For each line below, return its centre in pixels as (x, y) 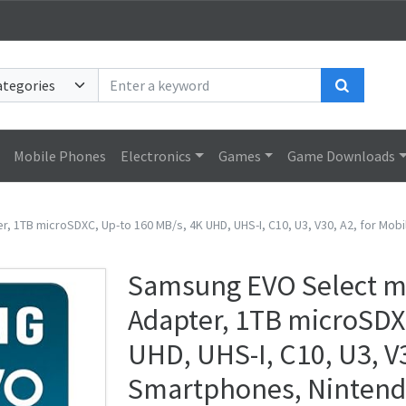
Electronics (156, 155)
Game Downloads (342, 155)
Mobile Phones (60, 155)
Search (372, 84)
